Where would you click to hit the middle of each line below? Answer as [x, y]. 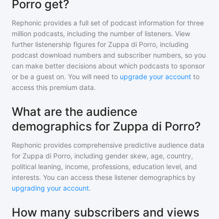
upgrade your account [155, 77]
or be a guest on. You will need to [66, 77]
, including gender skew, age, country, [132, 156]
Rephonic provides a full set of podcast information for [99, 23]
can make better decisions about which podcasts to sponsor [108, 66]
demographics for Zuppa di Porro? [106, 126]
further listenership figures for [60, 44]
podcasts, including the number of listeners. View [111, 33]
